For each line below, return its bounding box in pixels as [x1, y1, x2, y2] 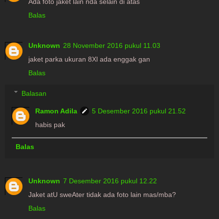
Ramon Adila [35, 107, 78, 115]
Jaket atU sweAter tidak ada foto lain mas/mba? [28, 190, 176, 198]
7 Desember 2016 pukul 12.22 [63, 176, 157, 185]
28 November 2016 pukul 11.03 [63, 41, 160, 49]
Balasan [22, 89, 47, 97]
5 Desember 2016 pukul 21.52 [92, 107, 186, 115]
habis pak [35, 120, 66, 129]
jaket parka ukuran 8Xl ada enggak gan [28, 55, 150, 63]
